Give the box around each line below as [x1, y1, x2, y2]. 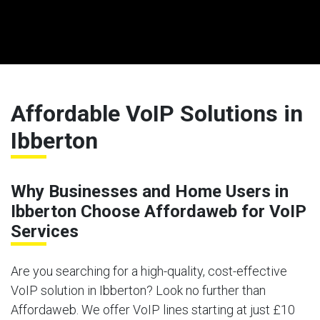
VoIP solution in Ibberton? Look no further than [11, 282, 266, 298]
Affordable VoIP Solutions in [11, 99, 303, 127]
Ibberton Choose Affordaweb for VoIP [11, 201, 306, 221]
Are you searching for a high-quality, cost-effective [11, 263, 287, 279]
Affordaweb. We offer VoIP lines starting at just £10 [11, 301, 295, 317]
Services [11, 221, 79, 241]
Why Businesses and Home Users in [11, 181, 289, 201]
